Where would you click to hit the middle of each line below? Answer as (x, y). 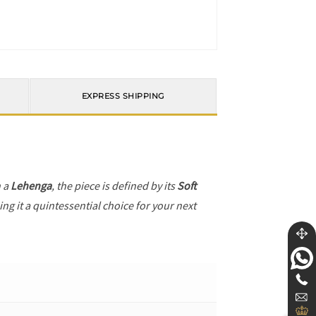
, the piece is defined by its (115, 186)
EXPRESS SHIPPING (123, 96)
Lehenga (31, 186)
